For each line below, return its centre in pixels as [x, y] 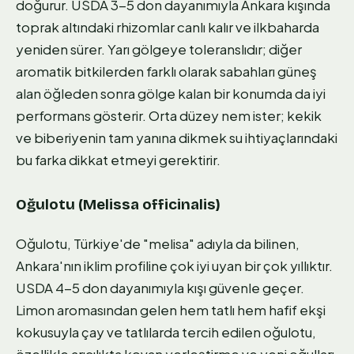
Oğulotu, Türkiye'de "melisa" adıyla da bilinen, [158, 243]
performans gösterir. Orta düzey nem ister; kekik [169, 116]
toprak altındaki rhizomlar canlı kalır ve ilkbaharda [168, 27]
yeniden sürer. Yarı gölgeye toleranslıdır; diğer [159, 49]
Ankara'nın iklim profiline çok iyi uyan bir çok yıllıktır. [174, 265]
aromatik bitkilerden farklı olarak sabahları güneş [166, 72]
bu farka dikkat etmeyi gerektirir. [118, 160]
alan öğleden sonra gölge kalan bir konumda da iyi [171, 94]
